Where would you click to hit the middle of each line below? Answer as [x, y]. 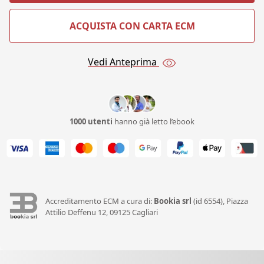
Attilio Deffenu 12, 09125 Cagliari [101, 212]
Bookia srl [172, 201]
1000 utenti [91, 122]
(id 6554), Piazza [220, 201]
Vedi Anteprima [123, 62]
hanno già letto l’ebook [154, 122]
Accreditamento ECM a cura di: [99, 201]
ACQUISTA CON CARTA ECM [132, 26]
